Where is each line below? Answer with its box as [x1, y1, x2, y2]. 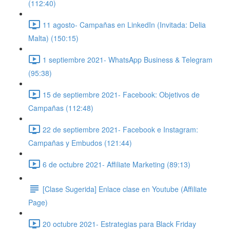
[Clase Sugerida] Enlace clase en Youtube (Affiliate [43, 183, 207, 194]
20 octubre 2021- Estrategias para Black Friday [43, 218, 196, 229]
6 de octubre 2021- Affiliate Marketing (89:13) [43, 159, 190, 169]
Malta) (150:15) [28, 33, 79, 43]
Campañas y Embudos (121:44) [28, 138, 132, 148]
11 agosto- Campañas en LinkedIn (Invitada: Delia [43, 19, 206, 30]
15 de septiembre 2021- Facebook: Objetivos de [43, 89, 200, 100]
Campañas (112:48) [28, 103, 93, 113]
